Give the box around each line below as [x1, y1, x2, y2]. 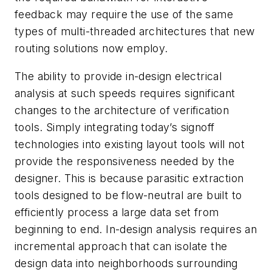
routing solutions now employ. [15, 41, 168, 55]
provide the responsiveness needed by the [15, 154, 234, 168]
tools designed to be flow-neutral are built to [15, 188, 242, 202]
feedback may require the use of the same [15, 7, 233, 21]
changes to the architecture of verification [15, 103, 229, 117]
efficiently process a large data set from [15, 205, 219, 219]
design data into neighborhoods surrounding [15, 256, 238, 270]
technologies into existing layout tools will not [15, 137, 245, 151]
